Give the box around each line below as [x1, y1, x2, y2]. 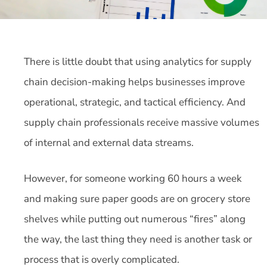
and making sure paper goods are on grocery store [24, 191, 250, 206]
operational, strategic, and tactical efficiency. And [24, 95, 246, 109]
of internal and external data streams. [24, 136, 194, 150]
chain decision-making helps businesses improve [24, 75, 245, 89]
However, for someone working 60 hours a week [24, 171, 242, 185]
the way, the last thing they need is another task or [24, 232, 252, 246]
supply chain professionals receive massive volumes [24, 116, 259, 129]
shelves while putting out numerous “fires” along [24, 212, 246, 226]
